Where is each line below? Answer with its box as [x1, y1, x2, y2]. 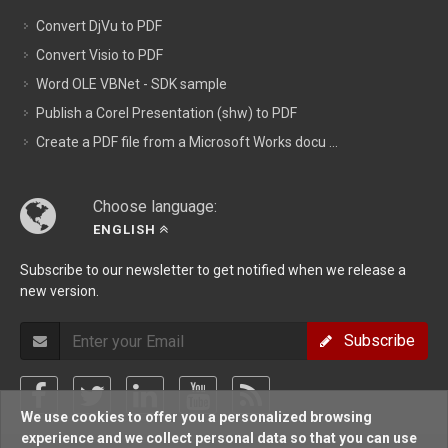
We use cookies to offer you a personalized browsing [21, 409, 372, 425]
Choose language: [93, 197, 217, 217]
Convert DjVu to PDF [36, 18, 162, 35]
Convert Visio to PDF [36, 47, 163, 64]
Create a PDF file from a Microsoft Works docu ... [36, 134, 338, 151]
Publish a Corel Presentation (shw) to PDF [36, 105, 297, 122]
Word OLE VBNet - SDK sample [36, 76, 227, 93]
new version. [20, 283, 99, 300]
